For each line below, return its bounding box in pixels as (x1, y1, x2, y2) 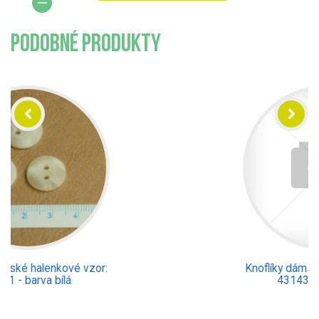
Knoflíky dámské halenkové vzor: (79, 261, 240, 275)
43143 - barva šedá (111, 273, 208, 287)
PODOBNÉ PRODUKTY (11, 32, 161, 58)
